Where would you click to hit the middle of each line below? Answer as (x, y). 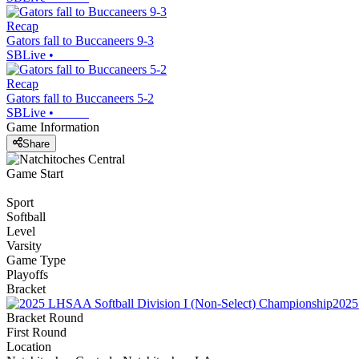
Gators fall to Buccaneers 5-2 (80, 99)
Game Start (35, 173)
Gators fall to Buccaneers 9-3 (80, 41)
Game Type (36, 260)
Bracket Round (45, 317)
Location (29, 346)
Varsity (24, 245)
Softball (26, 216)
